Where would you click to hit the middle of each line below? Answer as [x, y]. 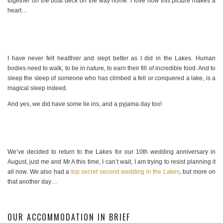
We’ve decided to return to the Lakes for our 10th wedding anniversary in [111, 152]
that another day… [32, 182]
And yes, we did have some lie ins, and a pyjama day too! [85, 104]
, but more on [198, 172]
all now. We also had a [39, 172]
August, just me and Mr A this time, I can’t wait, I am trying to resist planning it [111, 162]
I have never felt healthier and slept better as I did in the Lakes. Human [111, 58]
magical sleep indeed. [37, 88]
